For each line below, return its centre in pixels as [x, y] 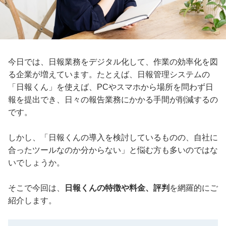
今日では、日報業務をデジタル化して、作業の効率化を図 [113, 62]
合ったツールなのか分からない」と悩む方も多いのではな [113, 150]
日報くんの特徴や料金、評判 [117, 188]
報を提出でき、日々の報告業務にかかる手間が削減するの [113, 99]
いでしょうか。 [36, 162]
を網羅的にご [194, 188]
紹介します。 [32, 200]
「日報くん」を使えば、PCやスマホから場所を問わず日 [111, 87]
